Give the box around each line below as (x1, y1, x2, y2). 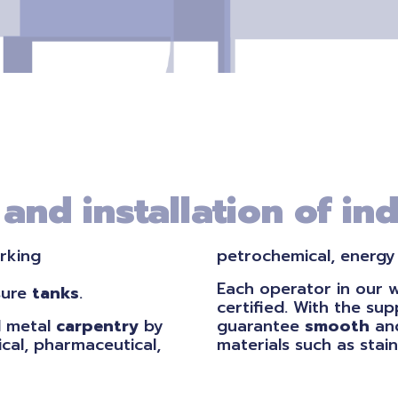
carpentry (56, 314, 139, 338)
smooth (305, 314, 370, 338)
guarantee (217, 314, 305, 338)
